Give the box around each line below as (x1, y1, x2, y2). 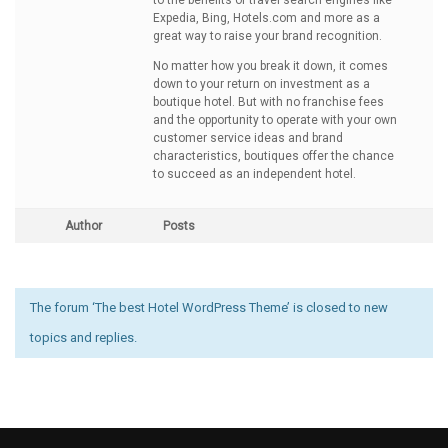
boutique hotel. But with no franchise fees (153, 95, 384, 109)
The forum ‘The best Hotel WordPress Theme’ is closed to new (30, 300, 388, 315)
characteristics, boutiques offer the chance (153, 149, 394, 163)
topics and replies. (30, 330, 137, 345)
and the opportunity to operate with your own (153, 113, 397, 127)
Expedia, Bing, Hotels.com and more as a (153, 11, 380, 25)
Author (64, 219, 102, 233)
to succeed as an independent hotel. (153, 167, 356, 181)
